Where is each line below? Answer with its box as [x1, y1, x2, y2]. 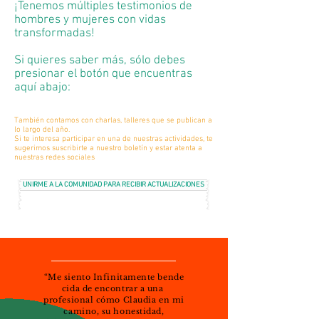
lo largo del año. [14, 125, 70, 135]
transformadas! [14, 26, 95, 41]
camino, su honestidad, [61, 306, 167, 316]
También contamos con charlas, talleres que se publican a [14, 116, 212, 125]
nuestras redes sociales [14, 153, 95, 162]
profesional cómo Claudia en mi [43, 295, 184, 305]
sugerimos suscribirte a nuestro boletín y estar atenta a [14, 144, 202, 153]
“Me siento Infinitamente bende [43, 272, 184, 282]
